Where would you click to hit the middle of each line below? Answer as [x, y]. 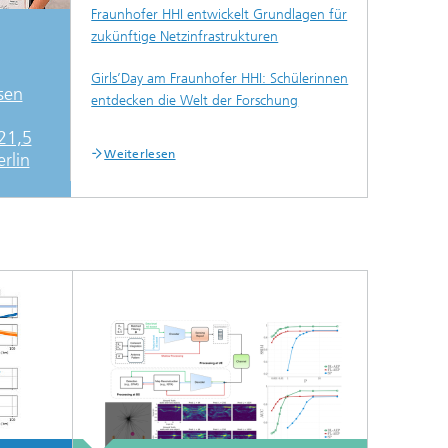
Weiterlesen [140, 153]
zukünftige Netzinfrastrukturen [185, 36]
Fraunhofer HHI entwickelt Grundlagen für [219, 14]
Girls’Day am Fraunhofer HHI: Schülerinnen [220, 78]
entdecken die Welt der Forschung [195, 100]
